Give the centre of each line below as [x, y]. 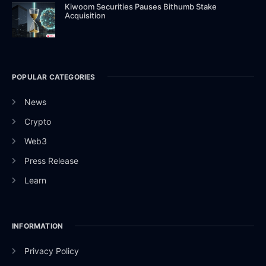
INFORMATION [38, 226]
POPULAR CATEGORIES [54, 77]
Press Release [51, 160]
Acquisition [85, 16]
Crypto [37, 121]
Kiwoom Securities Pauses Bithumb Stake [141, 7]
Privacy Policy [51, 251]
